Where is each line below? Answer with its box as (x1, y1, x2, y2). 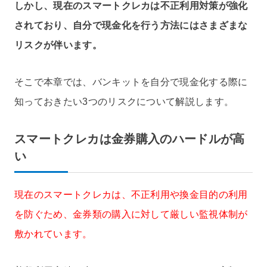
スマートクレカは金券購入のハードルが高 (14, 132, 245, 145)
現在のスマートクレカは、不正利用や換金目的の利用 (14, 189, 248, 200)
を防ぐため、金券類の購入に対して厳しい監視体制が (14, 209, 248, 219)
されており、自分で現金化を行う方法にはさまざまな (14, 20, 248, 31)
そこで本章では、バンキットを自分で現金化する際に (14, 76, 248, 87)
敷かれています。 (14, 228, 92, 239)
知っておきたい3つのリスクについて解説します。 (14, 96, 234, 107)
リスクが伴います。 (14, 40, 102, 51)
